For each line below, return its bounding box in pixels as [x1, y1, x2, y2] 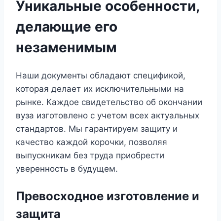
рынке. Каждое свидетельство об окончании [16, 97, 202, 107]
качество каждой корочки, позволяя [16, 137, 167, 147]
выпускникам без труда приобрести [16, 150, 164, 160]
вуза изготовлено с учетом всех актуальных [16, 110, 199, 120]
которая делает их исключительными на [16, 83, 184, 94]
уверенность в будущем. [16, 163, 118, 174]
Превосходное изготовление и [16, 188, 199, 203]
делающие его [16, 18, 117, 35]
